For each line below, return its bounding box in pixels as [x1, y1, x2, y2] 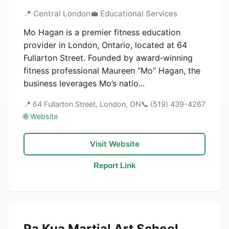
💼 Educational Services [90, 9, 177, 18]
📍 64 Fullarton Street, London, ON [24, 100, 141, 108]
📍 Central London [24, 9, 90, 18]
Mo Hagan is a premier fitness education [24, 27, 180, 37]
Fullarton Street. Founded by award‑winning [24, 53, 193, 63]
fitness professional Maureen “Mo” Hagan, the [24, 65, 200, 76]
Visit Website [89, 139, 140, 149]
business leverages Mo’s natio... [24, 78, 145, 88]
